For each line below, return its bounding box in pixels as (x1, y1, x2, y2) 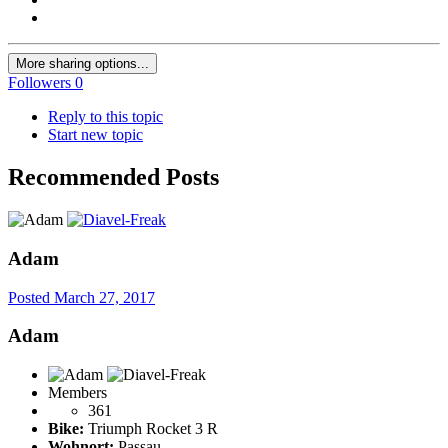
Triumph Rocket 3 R (84, 420, 218, 438)
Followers (8, 74, 71, 92)
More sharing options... (16, 56, 149, 72)
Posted (8, 288, 54, 306)
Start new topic (48, 126, 143, 144)
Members (48, 384, 107, 402)
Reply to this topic (48, 108, 163, 126)
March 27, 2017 (54, 288, 155, 306)
